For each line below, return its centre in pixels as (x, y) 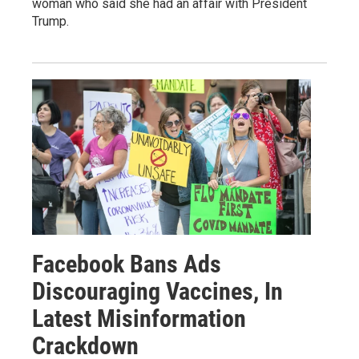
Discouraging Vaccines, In (157, 292)
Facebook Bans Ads (127, 264)
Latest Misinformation (139, 319)
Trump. (50, 22)
